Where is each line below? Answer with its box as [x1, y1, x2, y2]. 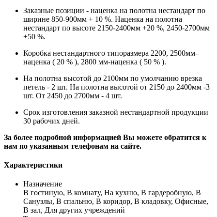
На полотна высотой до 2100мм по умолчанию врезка [23, 74, 202, 82]
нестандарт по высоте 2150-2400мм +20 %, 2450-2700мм [23, 23, 210, 32]
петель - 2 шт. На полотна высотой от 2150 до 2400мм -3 [23, 82, 210, 91]
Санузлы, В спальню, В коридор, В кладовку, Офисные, [23, 197, 208, 206]
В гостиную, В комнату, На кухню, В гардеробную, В [23, 188, 201, 197]
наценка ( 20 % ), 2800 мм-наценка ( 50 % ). [23, 57, 166, 66]
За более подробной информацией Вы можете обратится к [4, 133, 206, 141]
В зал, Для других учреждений [23, 206, 125, 215]
